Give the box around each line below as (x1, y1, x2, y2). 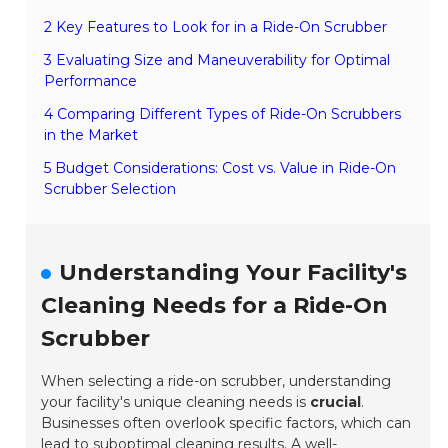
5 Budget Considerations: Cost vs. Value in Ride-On (44, 158, 397, 177)
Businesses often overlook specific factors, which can (41, 413, 412, 432)
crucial (310, 392, 362, 411)
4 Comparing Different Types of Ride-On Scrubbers (44, 104, 402, 123)
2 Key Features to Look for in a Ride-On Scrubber (44, 17, 388, 36)
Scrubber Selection (44, 179, 177, 198)
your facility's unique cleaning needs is (41, 392, 311, 411)
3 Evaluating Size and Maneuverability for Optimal (44, 50, 391, 69)
